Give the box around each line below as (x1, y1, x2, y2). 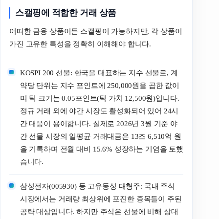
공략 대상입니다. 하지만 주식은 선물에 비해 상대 (20, 207, 178, 216)
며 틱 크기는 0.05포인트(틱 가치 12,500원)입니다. (20, 94, 179, 103)
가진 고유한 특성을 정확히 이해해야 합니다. (9, 40, 152, 48)
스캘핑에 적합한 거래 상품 (15, 8, 116, 18)
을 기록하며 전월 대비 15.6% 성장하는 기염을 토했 (20, 145, 183, 153)
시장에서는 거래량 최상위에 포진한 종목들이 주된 (20, 195, 182, 203)
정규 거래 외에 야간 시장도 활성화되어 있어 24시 (20, 107, 179, 115)
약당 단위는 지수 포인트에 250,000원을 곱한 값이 (20, 82, 179, 90)
